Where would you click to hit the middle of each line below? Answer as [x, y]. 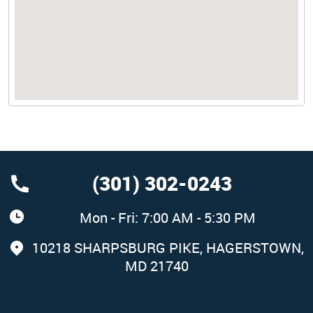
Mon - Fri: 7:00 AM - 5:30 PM [168, 218]
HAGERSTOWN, [255, 248]
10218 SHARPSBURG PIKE [116, 248]
